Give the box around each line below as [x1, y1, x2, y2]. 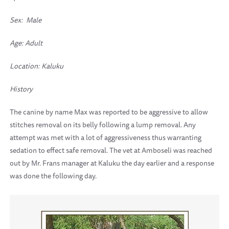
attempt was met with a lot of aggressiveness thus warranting [10, 132, 201, 143]
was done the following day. [10, 170, 97, 181]
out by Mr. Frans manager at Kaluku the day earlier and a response [10, 157, 214, 169]
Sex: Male [10, 14, 41, 26]
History [10, 83, 33, 95]
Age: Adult [10, 37, 42, 49]
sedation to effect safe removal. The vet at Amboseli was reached [10, 145, 212, 156]
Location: [10, 60, 40, 72]
